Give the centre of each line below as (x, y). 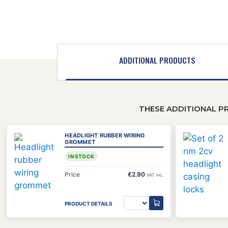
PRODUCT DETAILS (89, 204)
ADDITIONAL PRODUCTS (158, 60)
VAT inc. (155, 175)
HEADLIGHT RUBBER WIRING (105, 135)
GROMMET (80, 142)
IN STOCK (81, 156)
